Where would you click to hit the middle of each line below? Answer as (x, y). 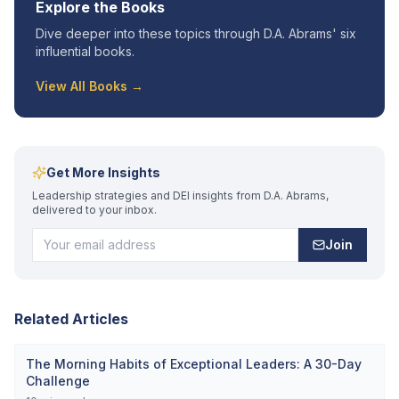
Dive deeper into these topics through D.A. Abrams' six (196, 33)
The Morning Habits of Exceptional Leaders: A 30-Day (194, 364)
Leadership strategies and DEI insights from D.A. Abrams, (180, 195)
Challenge (58, 381)
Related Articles (71, 319)
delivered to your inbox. (94, 210)
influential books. (85, 51)
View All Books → (90, 86)
